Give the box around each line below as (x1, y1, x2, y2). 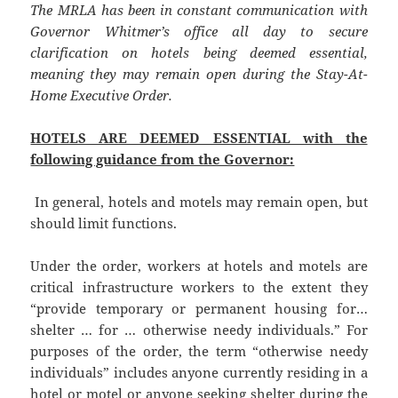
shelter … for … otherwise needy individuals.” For (30, 321, 368, 339)
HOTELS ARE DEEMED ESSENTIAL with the (30, 129, 368, 147)
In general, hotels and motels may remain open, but (30, 193, 368, 211)
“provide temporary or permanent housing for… (30, 299, 368, 318)
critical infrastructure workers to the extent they (30, 278, 368, 297)
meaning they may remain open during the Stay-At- (30, 65, 368, 84)
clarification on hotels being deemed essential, (30, 44, 368, 62)
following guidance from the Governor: (30, 150, 295, 169)
